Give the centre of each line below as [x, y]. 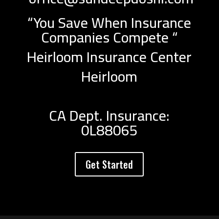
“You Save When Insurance [109, 22]
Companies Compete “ [109, 37]
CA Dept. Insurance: [109, 115]
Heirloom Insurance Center [109, 57]
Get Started [109, 164]
